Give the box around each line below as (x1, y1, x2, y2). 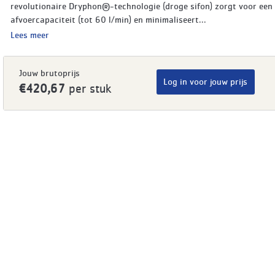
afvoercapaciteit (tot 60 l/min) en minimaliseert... (10, 14, 207, 25)
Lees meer (10, 29, 50, 41)
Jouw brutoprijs (19, 67, 80, 79)
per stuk (65, 81, 112, 96)
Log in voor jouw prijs (163, 76, 248, 87)
